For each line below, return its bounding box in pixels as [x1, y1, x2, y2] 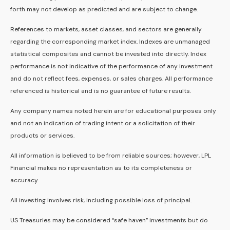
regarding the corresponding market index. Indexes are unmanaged [10, 37, 210, 46]
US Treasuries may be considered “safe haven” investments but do [10, 216, 208, 225]
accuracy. [10, 176, 39, 185]
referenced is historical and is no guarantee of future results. [10, 87, 191, 95]
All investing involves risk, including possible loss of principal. [10, 196, 191, 205]
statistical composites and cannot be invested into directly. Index [10, 50, 206, 59]
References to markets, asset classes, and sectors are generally [10, 25, 202, 34]
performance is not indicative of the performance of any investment [10, 62, 213, 71]
